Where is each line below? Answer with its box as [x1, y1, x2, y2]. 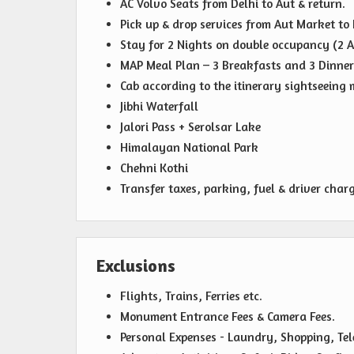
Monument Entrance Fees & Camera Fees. [120, 309, 335, 325]
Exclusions [96, 255, 175, 277]
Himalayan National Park [120, 140, 258, 156]
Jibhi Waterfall [120, 99, 198, 115]
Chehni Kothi [120, 160, 188, 176]
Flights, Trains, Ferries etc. [120, 288, 262, 304]
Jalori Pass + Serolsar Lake [120, 119, 261, 135]
